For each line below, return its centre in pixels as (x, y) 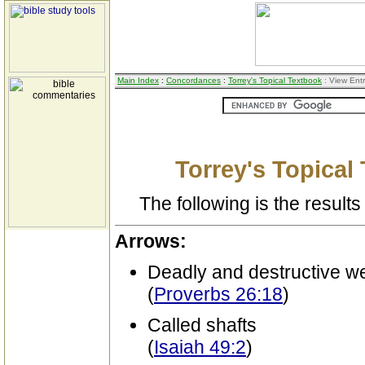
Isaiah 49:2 (200, 347)
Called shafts (202, 325)
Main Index (138, 80)
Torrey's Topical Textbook (275, 80)
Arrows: (151, 241)
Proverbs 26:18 (218, 294)
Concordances (193, 80)
